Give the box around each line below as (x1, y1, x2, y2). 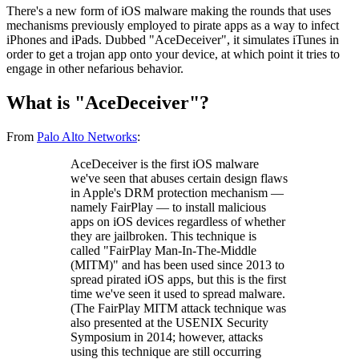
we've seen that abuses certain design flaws (71, 171, 288, 185)
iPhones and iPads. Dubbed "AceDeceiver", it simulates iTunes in (6, 32, 339, 46)
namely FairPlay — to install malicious (71, 200, 266, 214)
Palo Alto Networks (37, 129, 137, 143)
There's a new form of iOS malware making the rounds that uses (6, 3, 331, 18)
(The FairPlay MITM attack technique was (71, 301, 286, 315)
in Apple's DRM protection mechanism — (71, 185, 284, 200)
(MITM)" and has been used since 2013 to (71, 257, 284, 272)
